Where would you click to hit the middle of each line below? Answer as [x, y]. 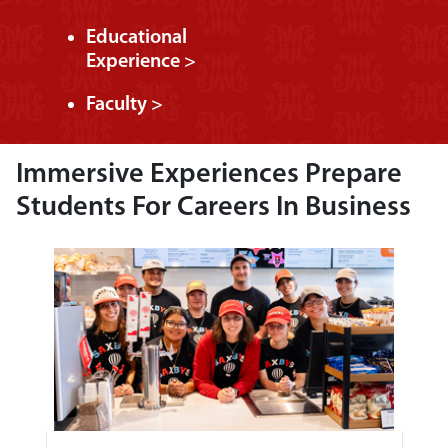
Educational [136, 38]
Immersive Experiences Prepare [209, 175]
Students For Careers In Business [213, 208]
